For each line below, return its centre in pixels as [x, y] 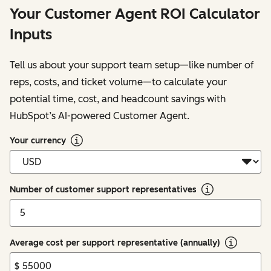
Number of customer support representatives [103, 189]
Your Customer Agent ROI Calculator [135, 14]
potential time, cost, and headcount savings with [118, 99]
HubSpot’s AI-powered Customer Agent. [100, 116]
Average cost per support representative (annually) [115, 243]
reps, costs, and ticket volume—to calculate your [118, 82]
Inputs [31, 34]
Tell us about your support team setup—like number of [132, 65]
